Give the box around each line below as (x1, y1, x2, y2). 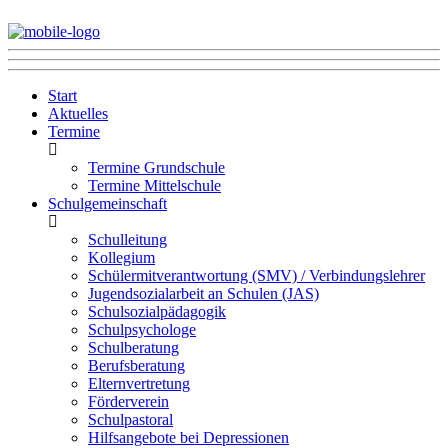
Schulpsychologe (88, 321, 196, 338)
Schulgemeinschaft (48, 195, 167, 212)
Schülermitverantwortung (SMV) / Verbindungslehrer (88, 267, 425, 284)
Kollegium (88, 249, 155, 266)
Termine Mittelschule (88, 177, 221, 194)
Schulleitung (88, 231, 167, 248)
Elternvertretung (88, 375, 190, 392)
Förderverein (88, 393, 169, 410)
